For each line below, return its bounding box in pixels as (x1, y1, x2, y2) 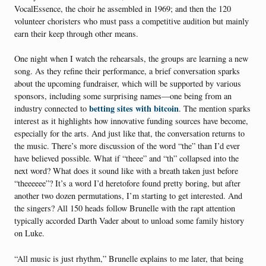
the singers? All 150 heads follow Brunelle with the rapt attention (14, 202, 235, 214)
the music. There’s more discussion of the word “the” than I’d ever (14, 140, 240, 152)
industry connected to (14, 103, 89, 115)
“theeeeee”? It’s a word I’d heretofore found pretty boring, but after (14, 178, 240, 189)
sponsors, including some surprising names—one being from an (14, 90, 232, 102)
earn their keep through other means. (14, 27, 138, 39)
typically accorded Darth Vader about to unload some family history (14, 215, 244, 227)
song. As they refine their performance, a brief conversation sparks (14, 65, 240, 77)
